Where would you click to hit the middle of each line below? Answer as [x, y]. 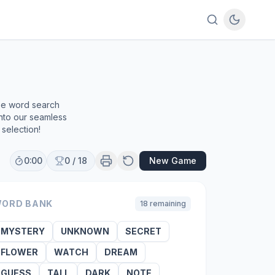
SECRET [143, 231]
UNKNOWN [85, 231]
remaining [167, 203]
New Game [173, 161]
